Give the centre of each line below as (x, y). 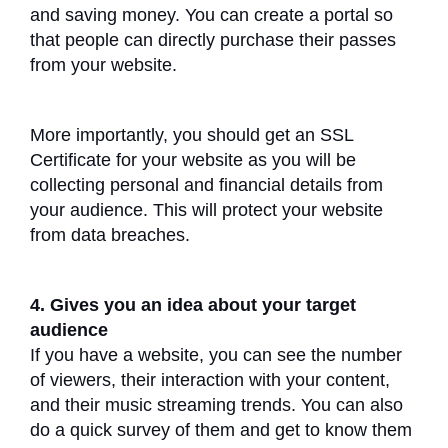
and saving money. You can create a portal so (211, 14)
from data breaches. (112, 234)
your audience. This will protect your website (206, 209)
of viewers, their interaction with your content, (210, 379)
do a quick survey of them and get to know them (221, 429)
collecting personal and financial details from (206, 184)
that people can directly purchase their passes (213, 39)
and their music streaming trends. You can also (216, 404)
